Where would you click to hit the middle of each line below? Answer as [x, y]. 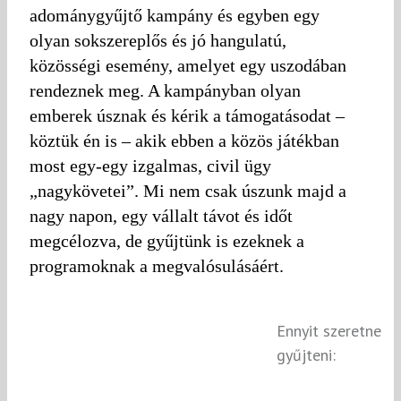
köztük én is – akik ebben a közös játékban [184, 140]
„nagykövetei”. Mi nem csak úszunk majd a [188, 190]
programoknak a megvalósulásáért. [157, 265]
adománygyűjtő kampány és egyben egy [175, 15]
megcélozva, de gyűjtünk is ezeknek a [167, 240]
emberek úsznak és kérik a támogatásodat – [187, 115]
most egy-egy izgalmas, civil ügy [150, 165]
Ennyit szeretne [329, 330]
